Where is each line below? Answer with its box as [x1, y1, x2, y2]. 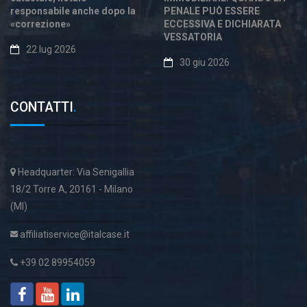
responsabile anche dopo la [10, 5, 136, 16]
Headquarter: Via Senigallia [16, 167, 134, 177]
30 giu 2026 [180, 57, 230, 68]
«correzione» [10, 19, 71, 29]
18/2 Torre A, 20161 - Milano [10, 184, 133, 195]
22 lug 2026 [26, 44, 76, 55]
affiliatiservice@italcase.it [18, 229, 130, 240]
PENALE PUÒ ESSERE [164, 5, 260, 16]
